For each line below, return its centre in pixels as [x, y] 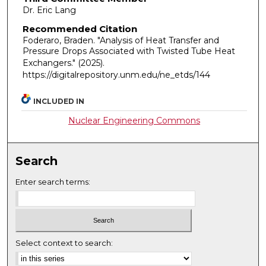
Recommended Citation [80, 29]
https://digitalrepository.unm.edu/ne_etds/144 [116, 75]
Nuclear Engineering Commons [134, 121]
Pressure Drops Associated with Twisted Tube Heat [129, 51]
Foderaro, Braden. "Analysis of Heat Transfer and [121, 41]
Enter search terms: [53, 182]
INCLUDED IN [59, 102]
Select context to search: [64, 243]
